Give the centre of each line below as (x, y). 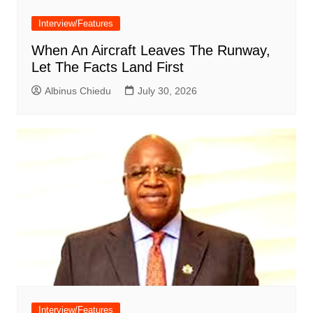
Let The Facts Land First (107, 67)
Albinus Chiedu (78, 91)
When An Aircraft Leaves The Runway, (151, 51)
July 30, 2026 (167, 91)
